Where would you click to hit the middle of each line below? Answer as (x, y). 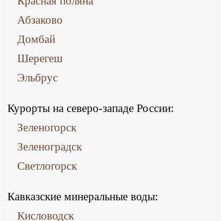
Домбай (36, 39)
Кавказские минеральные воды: (83, 197)
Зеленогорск (47, 128)
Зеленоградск (50, 147)
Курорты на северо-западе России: (91, 108)
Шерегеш (40, 58)
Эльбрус (37, 78)
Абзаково (40, 20)
